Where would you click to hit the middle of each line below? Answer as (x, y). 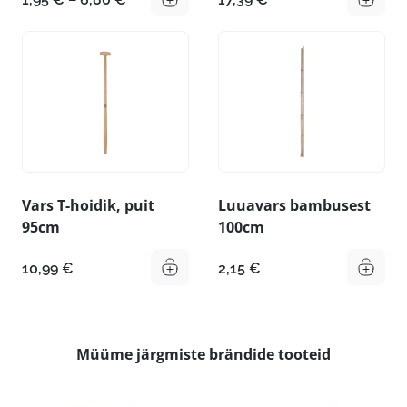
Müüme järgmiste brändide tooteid (203, 355)
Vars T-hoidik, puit (88, 206)
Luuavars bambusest (294, 206)
